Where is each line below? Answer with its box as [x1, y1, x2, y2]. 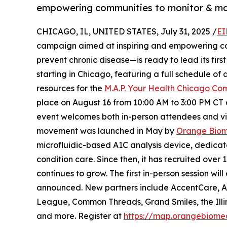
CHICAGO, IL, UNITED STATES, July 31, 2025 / [36, 26, 217, 37]
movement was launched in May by [36, 126, 176, 136]
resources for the [36, 83, 104, 94]
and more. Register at [36, 211, 124, 221]
